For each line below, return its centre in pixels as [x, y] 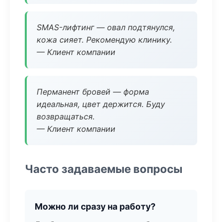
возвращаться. [66, 116]
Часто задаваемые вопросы [104, 169]
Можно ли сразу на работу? [95, 206]
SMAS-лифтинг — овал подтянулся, [106, 27]
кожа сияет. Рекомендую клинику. [104, 40]
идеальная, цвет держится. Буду [101, 104]
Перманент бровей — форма [93, 92]
